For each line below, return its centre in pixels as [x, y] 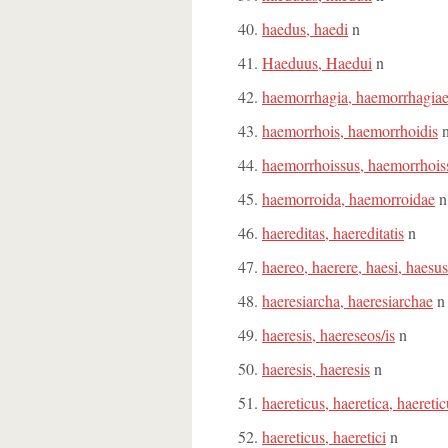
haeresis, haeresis [316, 368]
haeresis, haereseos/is [328, 334]
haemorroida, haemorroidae [348, 198]
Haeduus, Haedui [317, 62]
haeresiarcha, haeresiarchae [347, 300]
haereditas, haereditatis [333, 232]
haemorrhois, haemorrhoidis [350, 130]
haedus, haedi [305, 28]
